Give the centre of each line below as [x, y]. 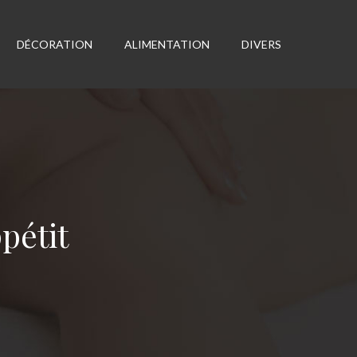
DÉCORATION [54, 44]
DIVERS [261, 44]
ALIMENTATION [167, 44]
